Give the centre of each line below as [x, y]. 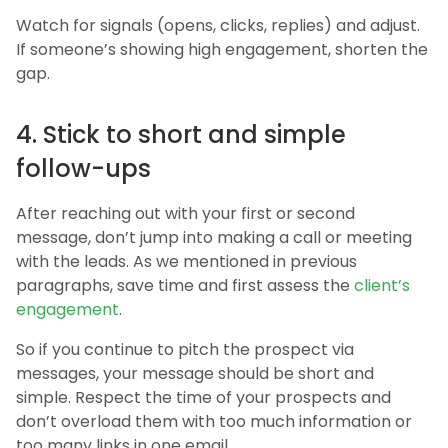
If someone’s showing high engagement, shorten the [222, 49]
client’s [382, 285]
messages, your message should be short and [195, 373]
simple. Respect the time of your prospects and [203, 397]
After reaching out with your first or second [185, 213]
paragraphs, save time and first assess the [185, 285]
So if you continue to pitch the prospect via [185, 349]
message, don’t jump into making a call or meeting [214, 237]
